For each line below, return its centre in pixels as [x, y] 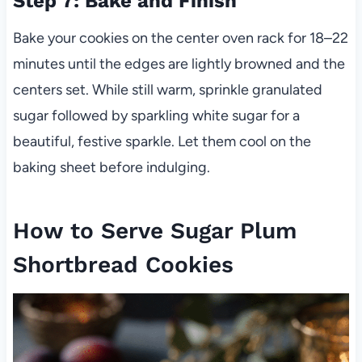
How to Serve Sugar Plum [154, 231]
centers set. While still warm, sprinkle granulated [167, 90]
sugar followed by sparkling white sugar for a [156, 116]
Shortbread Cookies [123, 265]
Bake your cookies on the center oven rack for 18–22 [180, 38]
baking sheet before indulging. [111, 168]
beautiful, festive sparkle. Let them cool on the [162, 142]
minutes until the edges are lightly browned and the [179, 64]
